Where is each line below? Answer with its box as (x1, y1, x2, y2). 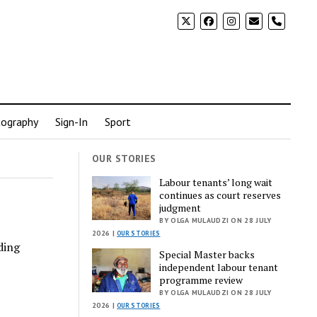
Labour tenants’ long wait (159, 175, 273, 189)
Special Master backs (159, 247, 255, 261)
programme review (159, 272, 243, 287)
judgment (159, 200, 202, 214)
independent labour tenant (159, 260, 279, 274)
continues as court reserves (159, 188, 282, 202)
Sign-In (54, 115, 88, 129)
